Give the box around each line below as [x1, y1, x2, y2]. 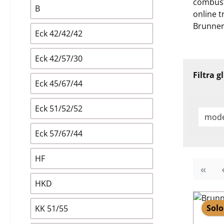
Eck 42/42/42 [35, 28, 82, 39]
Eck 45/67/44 [35, 78, 82, 89]
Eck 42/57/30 [35, 53, 82, 64]
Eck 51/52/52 [35, 103, 82, 114]
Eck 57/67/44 [35, 128, 82, 139]
